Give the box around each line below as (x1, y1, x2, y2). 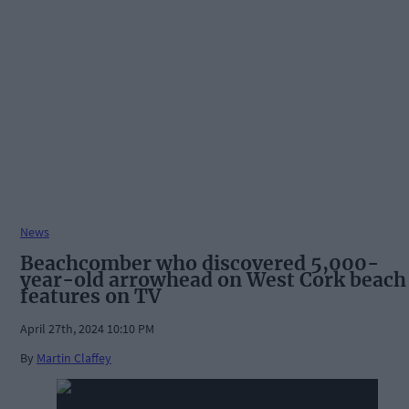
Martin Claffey (37, 350, 111, 367)
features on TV (20, 283, 161, 309)
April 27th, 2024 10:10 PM (20, 320, 154, 338)
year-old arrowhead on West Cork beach (20, 267, 406, 292)
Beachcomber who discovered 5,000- (20, 250, 379, 276)
